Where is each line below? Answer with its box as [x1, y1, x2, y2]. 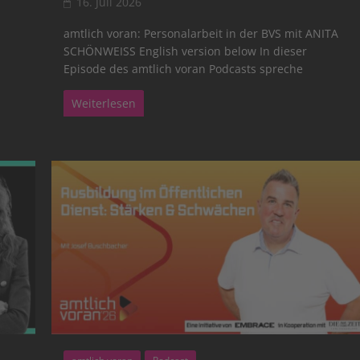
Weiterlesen [72, 95, 137, 111]
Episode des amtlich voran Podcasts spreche [63, 60, 304, 76]
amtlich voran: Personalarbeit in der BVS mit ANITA [63, 25, 339, 41]
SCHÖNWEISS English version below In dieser [63, 43, 308, 59]
